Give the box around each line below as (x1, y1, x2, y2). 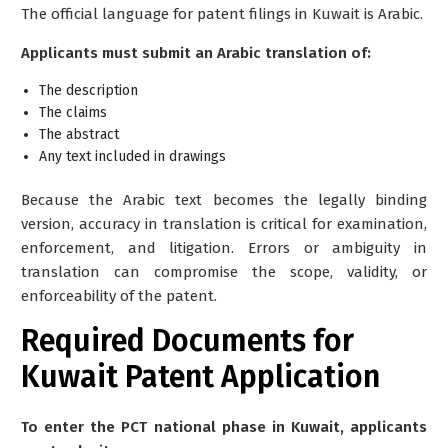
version (21, 214, 71, 233)
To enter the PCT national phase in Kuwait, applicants (21, 417, 427, 436)
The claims (39, 103, 107, 121)
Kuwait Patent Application (21, 358, 380, 395)
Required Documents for (21, 322, 354, 359)
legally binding (317, 190, 428, 209)
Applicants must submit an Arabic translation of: (21, 43, 371, 62)
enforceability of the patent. (21, 286, 217, 305)
